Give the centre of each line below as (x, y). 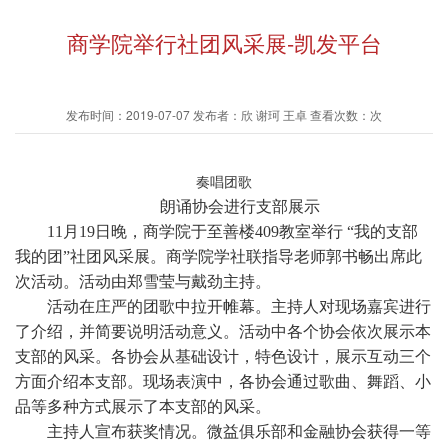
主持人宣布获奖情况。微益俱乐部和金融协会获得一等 (239, 431)
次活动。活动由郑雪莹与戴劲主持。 (143, 281)
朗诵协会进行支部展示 (240, 206)
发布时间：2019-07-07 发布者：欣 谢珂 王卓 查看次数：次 (224, 114)
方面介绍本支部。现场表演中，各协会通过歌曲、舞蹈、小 (223, 381)
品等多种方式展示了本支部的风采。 (143, 406)
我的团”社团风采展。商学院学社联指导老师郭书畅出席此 (218, 256)
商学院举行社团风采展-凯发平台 (224, 42)
